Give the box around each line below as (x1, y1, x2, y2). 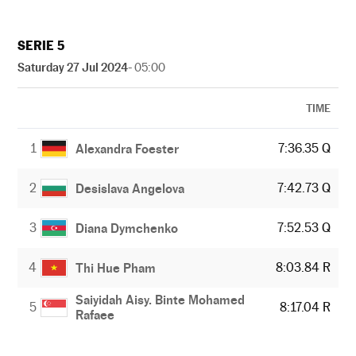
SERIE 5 (17, 38, 64, 53)
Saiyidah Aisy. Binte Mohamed (75, 292, 246, 308)
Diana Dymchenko (75, 220, 179, 236)
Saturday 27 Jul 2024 (17, 60, 128, 74)
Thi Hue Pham (75, 260, 157, 276)
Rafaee (75, 308, 115, 323)
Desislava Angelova (75, 180, 185, 196)
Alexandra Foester (75, 141, 180, 157)
